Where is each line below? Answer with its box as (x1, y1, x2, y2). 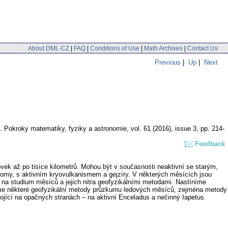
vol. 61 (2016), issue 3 (131, 125, 196, 133)
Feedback (195, 140, 225, 148)
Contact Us (187, 44, 218, 52)
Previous (155, 58, 181, 66)
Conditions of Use (90, 44, 139, 52)
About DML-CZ (28, 44, 69, 52)
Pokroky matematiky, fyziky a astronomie (4, 125, 127, 133)
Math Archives (144, 44, 183, 52)
